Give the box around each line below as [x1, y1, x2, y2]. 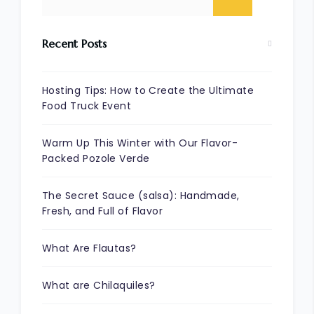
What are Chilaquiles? [42, 278, 156, 292]
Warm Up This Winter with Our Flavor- [42, 135, 238, 150]
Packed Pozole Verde [42, 151, 150, 165]
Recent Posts [42, 36, 107, 50]
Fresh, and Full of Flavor [42, 203, 163, 218]
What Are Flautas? [42, 240, 137, 255]
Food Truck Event [42, 98, 132, 113]
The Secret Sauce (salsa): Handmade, [42, 188, 240, 203]
